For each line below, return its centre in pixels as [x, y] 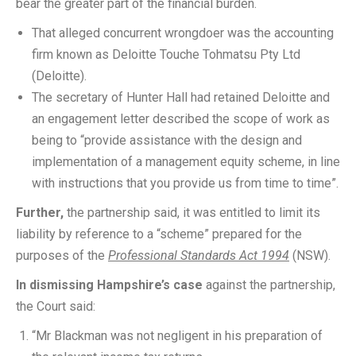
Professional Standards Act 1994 [199, 255]
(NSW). [311, 255]
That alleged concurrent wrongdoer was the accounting [183, 33]
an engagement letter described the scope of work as [181, 119]
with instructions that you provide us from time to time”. [185, 183]
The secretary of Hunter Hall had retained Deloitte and [181, 97]
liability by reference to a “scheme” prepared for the [159, 234]
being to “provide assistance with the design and [167, 140]
